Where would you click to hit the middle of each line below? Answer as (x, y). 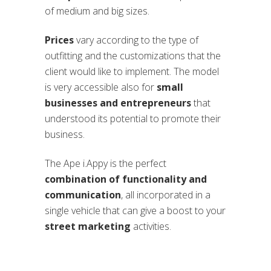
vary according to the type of (136, 40)
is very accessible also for (101, 87)
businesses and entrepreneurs (118, 103)
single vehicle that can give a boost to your (135, 211)
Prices (59, 40)
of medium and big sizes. (97, 11)
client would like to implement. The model (132, 72)
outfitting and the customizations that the (133, 56)
